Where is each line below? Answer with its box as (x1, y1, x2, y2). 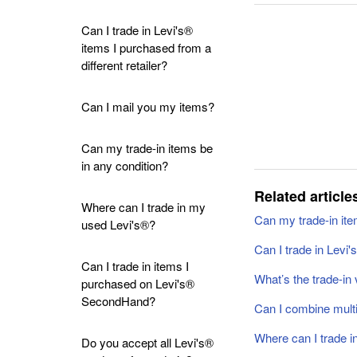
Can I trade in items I (81, 257, 189, 274)
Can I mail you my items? (81, 98, 214, 115)
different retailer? (81, 57, 167, 73)
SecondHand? (81, 292, 155, 309)
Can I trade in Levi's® (81, 22, 193, 38)
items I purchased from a (81, 39, 211, 56)
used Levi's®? (81, 216, 155, 233)
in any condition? (81, 157, 168, 174)
